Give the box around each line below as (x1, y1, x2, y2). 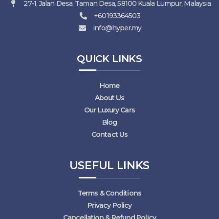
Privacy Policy (87, 201, 132, 210)
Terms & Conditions (78, 189, 141, 198)
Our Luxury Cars (84, 106, 135, 115)
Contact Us (91, 130, 128, 139)
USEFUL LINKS (69, 159, 150, 173)
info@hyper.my (93, 23, 142, 33)
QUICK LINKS (77, 53, 142, 65)
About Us (94, 93, 125, 103)
